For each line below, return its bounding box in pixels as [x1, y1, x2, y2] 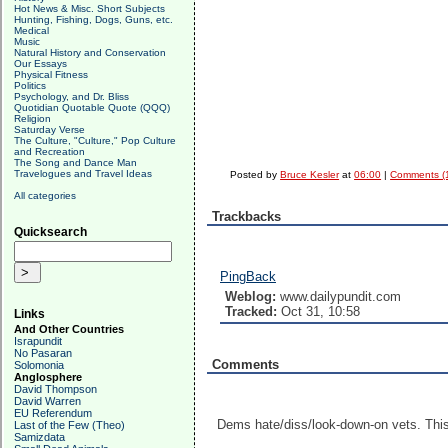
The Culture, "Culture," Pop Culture [14, 135, 176, 146]
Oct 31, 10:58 [277, 304, 360, 319]
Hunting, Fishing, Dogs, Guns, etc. [14, 14, 173, 25]
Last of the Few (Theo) [14, 419, 125, 431]
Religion [14, 113, 51, 124]
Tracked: [225, 304, 277, 319]
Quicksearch [14, 225, 87, 239]
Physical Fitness [14, 69, 88, 80]
